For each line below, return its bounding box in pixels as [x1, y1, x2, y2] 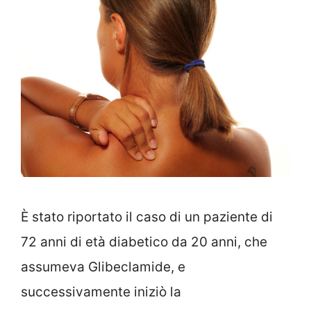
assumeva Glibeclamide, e [21, 259, 185, 276]
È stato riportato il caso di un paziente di [21, 209, 273, 226]
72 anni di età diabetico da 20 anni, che [21, 234, 267, 251]
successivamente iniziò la [21, 284, 181, 301]
